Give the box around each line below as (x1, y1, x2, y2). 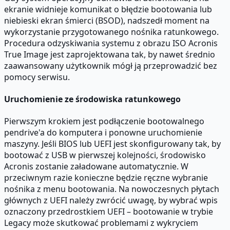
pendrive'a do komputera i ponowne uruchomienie (4, 127, 202, 139)
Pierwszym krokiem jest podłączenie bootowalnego (4, 116, 204, 127)
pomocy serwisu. (4, 71, 70, 83)
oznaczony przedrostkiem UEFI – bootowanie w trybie (4, 206, 213, 218)
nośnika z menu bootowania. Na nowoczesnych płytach (4, 183, 219, 195)
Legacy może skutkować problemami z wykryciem (4, 217, 198, 229)
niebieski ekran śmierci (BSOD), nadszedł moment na (4, 14, 209, 26)
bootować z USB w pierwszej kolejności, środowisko (4, 149, 206, 161)
